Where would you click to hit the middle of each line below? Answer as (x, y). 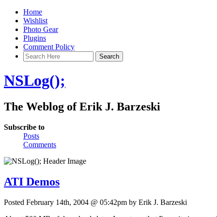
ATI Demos (32, 181)
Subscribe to (24, 127)
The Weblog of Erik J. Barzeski (82, 106)
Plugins (35, 38)
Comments (40, 144)
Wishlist (35, 21)
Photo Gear (41, 29)
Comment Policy (49, 47)
